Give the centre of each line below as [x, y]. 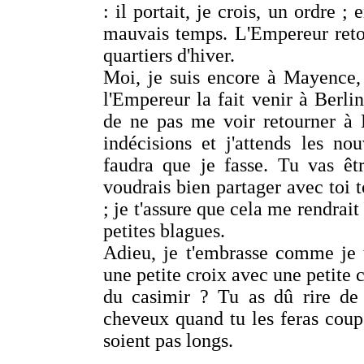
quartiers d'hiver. [169, 55]
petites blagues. [164, 231]
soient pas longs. [168, 340]
